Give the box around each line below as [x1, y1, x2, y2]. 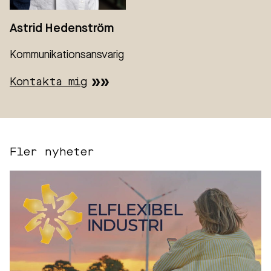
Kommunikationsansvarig [10, 50, 124, 60]
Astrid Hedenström [10, 23, 114, 35]
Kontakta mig [10, 77, 88, 88]
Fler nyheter [10, 147, 94, 158]
